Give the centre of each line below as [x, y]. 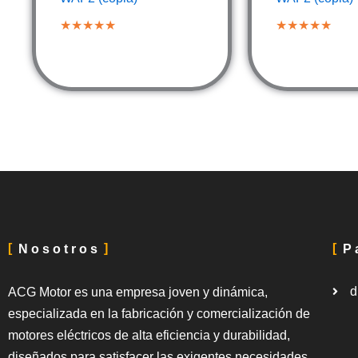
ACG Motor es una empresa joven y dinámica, [138, 292]
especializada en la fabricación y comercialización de [159, 314]
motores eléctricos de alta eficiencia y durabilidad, [149, 335]
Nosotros [60, 249]
